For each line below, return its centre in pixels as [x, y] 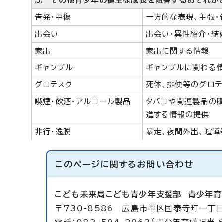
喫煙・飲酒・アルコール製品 [83, 101]
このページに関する [96, 164]
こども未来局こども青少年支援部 [121, 194]
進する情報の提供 [178, 115]
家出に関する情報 [178, 51]
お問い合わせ [165, 164]
